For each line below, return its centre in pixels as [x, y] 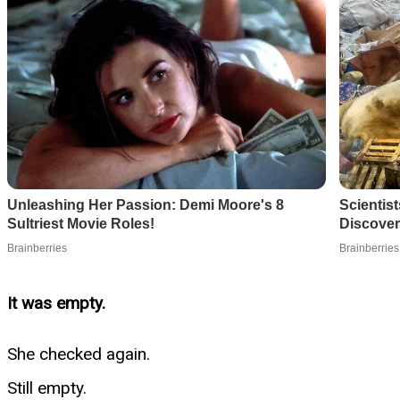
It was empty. [56, 303]
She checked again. [79, 354]
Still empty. [47, 387]
